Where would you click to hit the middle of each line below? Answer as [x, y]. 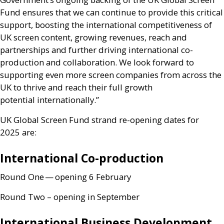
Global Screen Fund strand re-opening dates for [105, 120]
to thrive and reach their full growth [82, 87]
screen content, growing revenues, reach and [99, 37]
